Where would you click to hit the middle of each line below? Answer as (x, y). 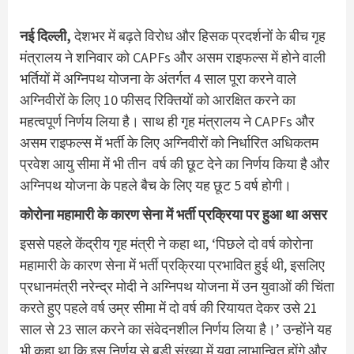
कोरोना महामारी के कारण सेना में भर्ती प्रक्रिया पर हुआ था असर (173, 215)
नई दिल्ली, (47, 36)
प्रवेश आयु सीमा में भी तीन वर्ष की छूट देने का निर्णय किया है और (175, 164)
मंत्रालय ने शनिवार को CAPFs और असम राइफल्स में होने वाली (173, 58)
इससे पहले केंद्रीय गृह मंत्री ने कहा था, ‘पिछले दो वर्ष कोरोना (166, 244)
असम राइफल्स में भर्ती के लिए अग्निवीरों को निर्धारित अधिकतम (169, 143)
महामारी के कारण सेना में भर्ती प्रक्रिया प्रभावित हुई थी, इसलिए (172, 265)
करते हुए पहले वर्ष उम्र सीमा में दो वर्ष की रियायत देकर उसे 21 (169, 308)
